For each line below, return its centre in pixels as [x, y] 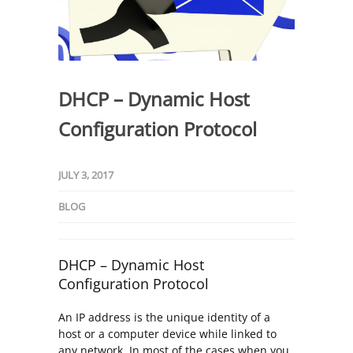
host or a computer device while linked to [167, 334]
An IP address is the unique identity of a [164, 318]
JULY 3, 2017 [86, 175]
